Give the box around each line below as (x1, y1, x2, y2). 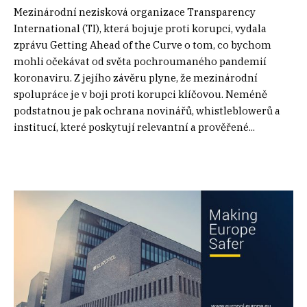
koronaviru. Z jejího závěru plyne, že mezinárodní (14, 71, 258, 84)
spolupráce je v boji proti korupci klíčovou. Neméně (14, 87, 267, 101)
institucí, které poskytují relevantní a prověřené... (14, 120, 255, 134)
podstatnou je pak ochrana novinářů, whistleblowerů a (14, 103, 280, 117)
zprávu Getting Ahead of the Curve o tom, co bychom (14, 38, 271, 51)
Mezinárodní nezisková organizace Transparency (14, 5, 256, 19)
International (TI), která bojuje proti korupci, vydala (14, 21, 267, 35)
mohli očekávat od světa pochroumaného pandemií (14, 54, 267, 68)
